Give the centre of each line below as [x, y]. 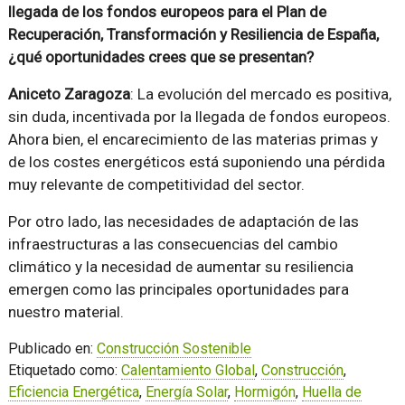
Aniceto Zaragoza [69, 94]
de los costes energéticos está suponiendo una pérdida [196, 162]
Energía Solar [186, 392]
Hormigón [264, 392]
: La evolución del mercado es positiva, [260, 94]
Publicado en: [52, 349]
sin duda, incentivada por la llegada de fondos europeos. [199, 117]
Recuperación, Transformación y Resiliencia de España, [193, 35]
